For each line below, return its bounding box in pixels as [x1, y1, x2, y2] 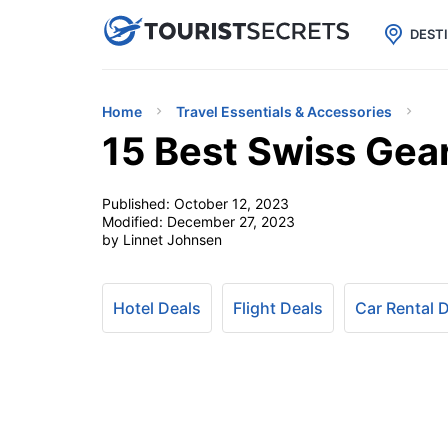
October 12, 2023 [174, 195, 289, 212]
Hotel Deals [113, 298, 201, 318]
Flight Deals [233, 298, 323, 318]
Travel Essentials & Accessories [176, 103, 392, 120]
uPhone [200, 16, 276, 43]
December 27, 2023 [167, 213, 295, 230]
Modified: [102, 213, 167, 230]
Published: [102, 195, 174, 212]
